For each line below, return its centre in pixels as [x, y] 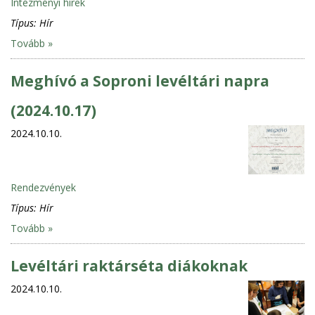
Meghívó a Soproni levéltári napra [140, 81]
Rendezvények [43, 187]
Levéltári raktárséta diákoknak [129, 265]
